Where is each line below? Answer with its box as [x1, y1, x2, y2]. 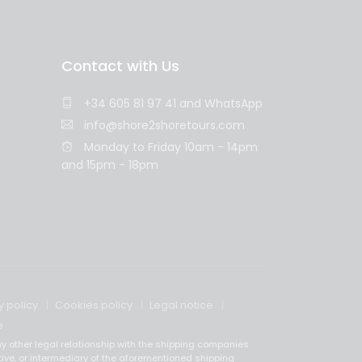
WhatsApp [204, 95, 263, 112]
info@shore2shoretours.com [81, 117, 245, 133]
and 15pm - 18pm [61, 157, 158, 173]
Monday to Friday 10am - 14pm [81, 139, 258, 155]
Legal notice [149, 297, 213, 313]
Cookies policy [55, 297, 133, 313]
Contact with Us [61, 56, 179, 76]
